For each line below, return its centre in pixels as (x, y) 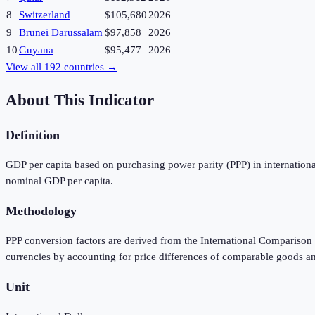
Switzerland (45, 15)
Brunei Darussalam (61, 33)
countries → (89, 67)
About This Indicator (80, 101)
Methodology (41, 211)
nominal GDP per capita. (59, 181)
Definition (33, 135)
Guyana (36, 50)
